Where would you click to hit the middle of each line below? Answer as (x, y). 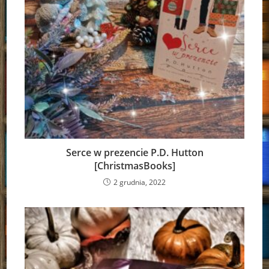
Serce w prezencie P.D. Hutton (134, 153)
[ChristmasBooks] (134, 166)
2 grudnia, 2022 (140, 183)
